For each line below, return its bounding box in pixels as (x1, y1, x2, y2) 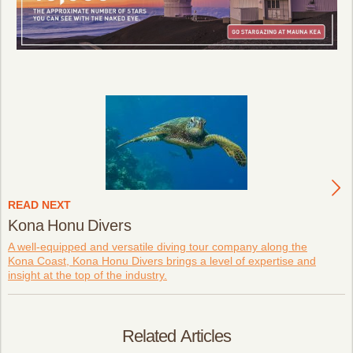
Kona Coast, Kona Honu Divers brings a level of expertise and (8, 254, 316, 267)
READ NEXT (8, 198, 71, 211)
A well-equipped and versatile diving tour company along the (8, 240, 307, 253)
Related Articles (122, 325, 231, 346)
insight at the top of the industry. (8, 268, 167, 281)
